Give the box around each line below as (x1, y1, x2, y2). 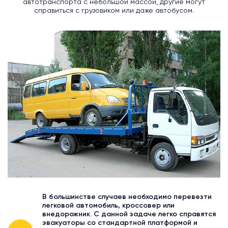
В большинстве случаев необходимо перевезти (42, 193, 212, 201)
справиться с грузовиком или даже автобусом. (34, 7, 194, 14)
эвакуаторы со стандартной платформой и (42, 219, 197, 227)
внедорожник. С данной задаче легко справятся (42, 211, 216, 218)
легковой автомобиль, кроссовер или (42, 202, 175, 210)
